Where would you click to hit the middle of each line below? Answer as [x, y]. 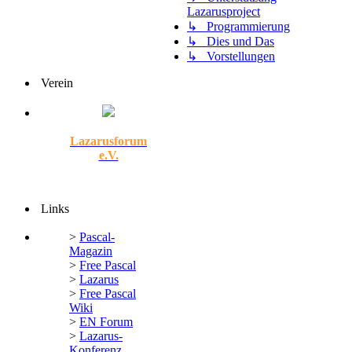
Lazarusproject [224, 12]
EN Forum [106, 322]
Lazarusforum [108, 141]
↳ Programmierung [238, 27]
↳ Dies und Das [231, 42]
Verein [55, 83]
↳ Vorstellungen [231, 57]
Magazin [91, 251]
